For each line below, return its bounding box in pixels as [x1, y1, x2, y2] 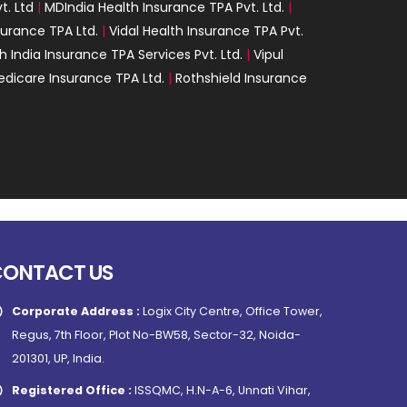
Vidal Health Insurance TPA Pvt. [109, 21, 303, 40]
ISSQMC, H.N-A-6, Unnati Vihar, [134, 382, 312, 398]
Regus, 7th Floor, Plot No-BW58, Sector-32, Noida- [12, 326, 302, 342]
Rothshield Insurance [175, 68, 307, 87]
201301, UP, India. [12, 350, 105, 366]
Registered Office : [12, 382, 135, 398]
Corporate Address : [12, 303, 144, 319]
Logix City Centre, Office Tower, [143, 303, 323, 319]
